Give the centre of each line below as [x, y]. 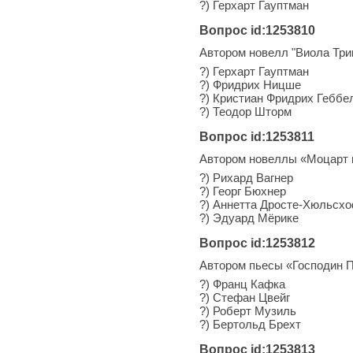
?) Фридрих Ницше [250, 84]
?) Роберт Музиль [248, 310]
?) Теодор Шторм [245, 111]
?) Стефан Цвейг [245, 297]
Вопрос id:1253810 [257, 30]
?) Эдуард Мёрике [249, 217]
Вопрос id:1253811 [257, 136]
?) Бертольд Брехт [250, 324]
